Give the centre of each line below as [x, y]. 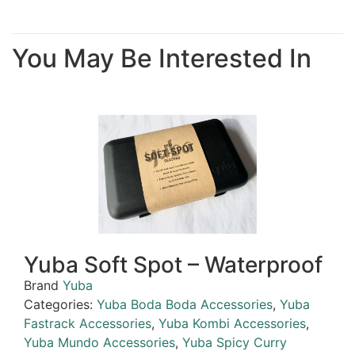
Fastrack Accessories [88, 324]
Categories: [60, 305]
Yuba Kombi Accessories [232, 324]
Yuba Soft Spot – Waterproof [173, 265]
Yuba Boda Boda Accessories [185, 305]
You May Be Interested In [162, 59]
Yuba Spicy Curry [235, 343]
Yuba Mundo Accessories [99, 343]
